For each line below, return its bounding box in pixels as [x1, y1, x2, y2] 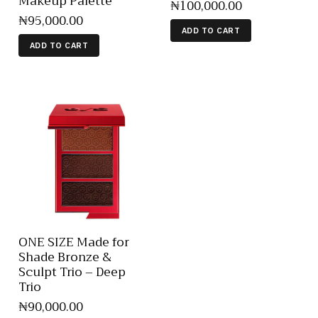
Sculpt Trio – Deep [18, 261, 126, 283]
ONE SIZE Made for [18, 231, 129, 253]
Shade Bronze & [18, 246, 111, 268]
